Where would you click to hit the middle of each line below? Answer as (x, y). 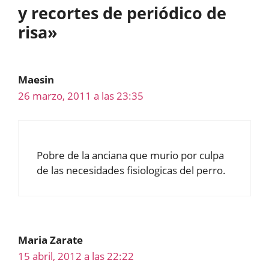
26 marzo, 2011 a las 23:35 (81, 95)
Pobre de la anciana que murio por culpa (130, 156)
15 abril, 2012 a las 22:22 (76, 256)
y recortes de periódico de (122, 13)
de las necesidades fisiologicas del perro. (131, 171)
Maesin (36, 79)
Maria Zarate (50, 240)
